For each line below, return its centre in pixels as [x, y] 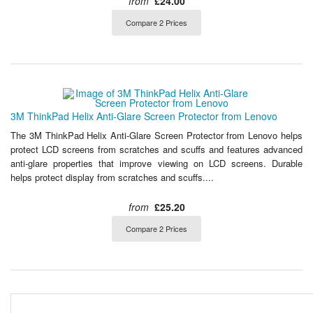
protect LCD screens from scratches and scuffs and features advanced [156, 150]
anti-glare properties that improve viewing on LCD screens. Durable [156, 163]
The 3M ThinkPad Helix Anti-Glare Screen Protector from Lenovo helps [156, 136]
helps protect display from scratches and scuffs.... [112, 177]
